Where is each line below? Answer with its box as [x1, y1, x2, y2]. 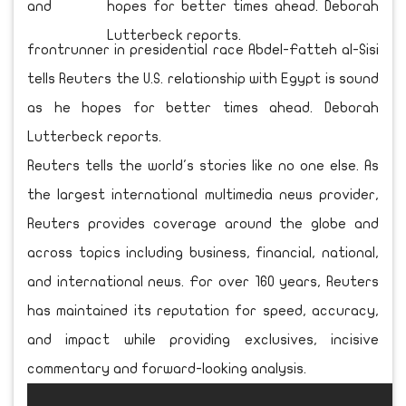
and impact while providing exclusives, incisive [27, 333, 379, 348]
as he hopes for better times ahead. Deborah [27, 101, 379, 116]
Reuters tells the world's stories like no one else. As [27, 159, 379, 174]
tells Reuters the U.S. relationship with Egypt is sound [27, 72, 379, 87]
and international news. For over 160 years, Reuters [27, 275, 379, 290]
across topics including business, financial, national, [27, 246, 379, 261]
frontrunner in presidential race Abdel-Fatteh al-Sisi [27, 43, 379, 58]
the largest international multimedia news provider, [27, 188, 379, 203]
